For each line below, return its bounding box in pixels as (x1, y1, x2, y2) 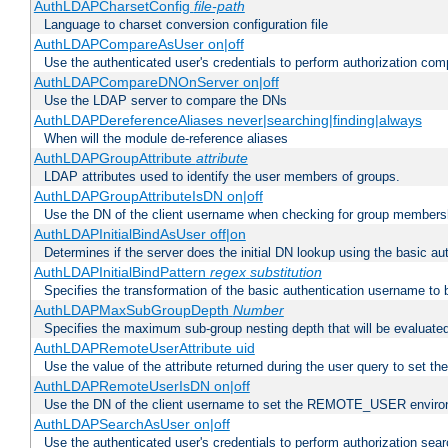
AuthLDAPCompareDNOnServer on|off (33, 74, 279, 91)
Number (232, 302, 284, 319)
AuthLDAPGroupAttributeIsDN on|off (33, 188, 263, 205)
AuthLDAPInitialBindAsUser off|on (33, 226, 246, 243)
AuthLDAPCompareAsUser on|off (33, 36, 244, 53)
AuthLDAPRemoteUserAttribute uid (33, 340, 255, 357)
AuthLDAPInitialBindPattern (33, 264, 210, 281)
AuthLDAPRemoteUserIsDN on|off (33, 378, 250, 395)
